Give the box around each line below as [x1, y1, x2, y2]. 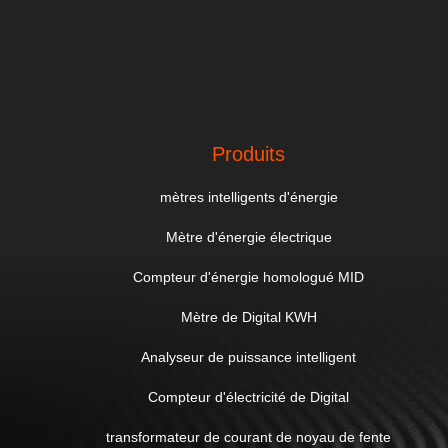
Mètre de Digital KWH [180, 309, 317, 325]
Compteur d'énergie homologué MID [133, 269, 365, 285]
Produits [212, 143, 286, 165]
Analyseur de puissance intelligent [141, 349, 357, 365]
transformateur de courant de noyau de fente [106, 429, 392, 445]
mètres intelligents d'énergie [159, 189, 338, 205]
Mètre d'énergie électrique [165, 229, 332, 245]
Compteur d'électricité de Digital [148, 389, 350, 405]
